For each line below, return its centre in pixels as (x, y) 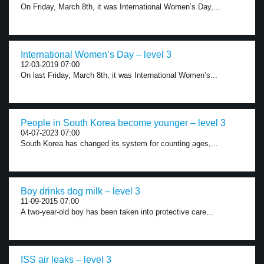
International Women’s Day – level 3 (96, 55)
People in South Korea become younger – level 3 (123, 123)
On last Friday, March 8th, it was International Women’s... (119, 75)
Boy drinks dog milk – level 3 (80, 191)
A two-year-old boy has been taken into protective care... (117, 212)
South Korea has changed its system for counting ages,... (119, 143)
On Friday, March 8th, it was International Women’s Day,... (121, 7)
